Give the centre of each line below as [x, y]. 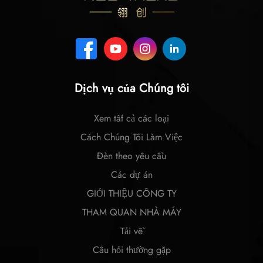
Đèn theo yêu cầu [131, 156]
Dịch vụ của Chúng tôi [131, 89]
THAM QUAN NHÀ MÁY [131, 213]
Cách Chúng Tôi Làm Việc [131, 137]
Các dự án [131, 175]
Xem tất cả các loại [131, 119]
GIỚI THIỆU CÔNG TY [131, 194]
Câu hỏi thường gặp [131, 250]
